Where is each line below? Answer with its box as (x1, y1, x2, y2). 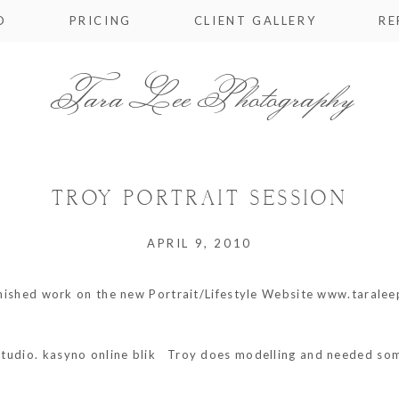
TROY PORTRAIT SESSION (51, 186, 348, 212)
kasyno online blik (42, 346, 157, 362)
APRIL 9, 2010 (147, 235, 252, 250)
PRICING (69, 13, 132, 28)
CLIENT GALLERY (193, 13, 317, 28)
